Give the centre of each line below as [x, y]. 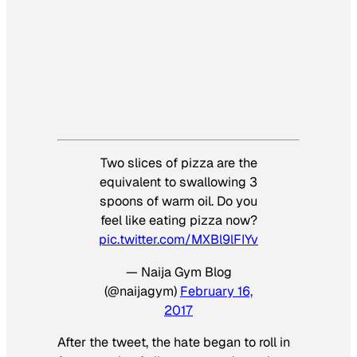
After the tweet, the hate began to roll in [174, 342]
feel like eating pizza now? [178, 221]
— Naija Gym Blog [178, 272]
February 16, [216, 291]
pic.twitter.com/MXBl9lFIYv [178, 240]
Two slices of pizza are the [178, 163]
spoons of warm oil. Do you [178, 202]
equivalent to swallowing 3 [178, 182]
